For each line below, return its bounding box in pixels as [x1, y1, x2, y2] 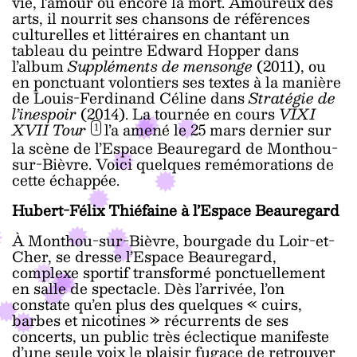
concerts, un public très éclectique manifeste [12, 323, 329, 348]
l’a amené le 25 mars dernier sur [100, 117, 331, 143]
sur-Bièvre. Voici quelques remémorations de [12, 151, 334, 176]
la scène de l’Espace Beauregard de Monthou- [12, 135, 338, 160]
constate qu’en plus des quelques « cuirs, [12, 291, 302, 316]
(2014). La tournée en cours [80, 101, 279, 127]
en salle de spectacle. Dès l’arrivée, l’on [12, 275, 284, 300]
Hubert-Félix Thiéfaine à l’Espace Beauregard [12, 197, 339, 222]
